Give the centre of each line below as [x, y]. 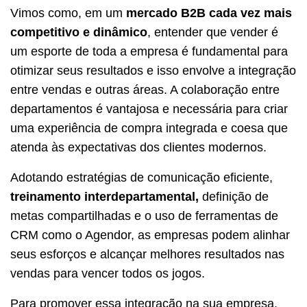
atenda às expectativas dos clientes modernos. [138, 148]
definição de [234, 197]
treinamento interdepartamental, [105, 197]
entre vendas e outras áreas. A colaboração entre [145, 90]
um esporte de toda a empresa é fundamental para [149, 52]
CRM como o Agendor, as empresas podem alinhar [150, 235]
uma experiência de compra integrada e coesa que [149, 128]
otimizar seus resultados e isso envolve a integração [153, 71]
